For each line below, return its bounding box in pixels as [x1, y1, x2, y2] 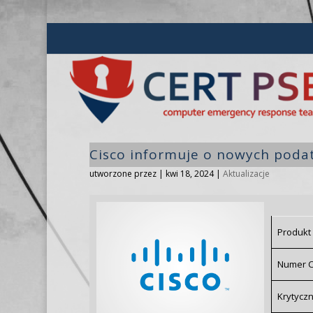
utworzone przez [89, 167, 159, 180]
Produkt [277, 225, 311, 238]
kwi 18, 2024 [165, 167, 214, 180]
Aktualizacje [222, 167, 270, 180]
